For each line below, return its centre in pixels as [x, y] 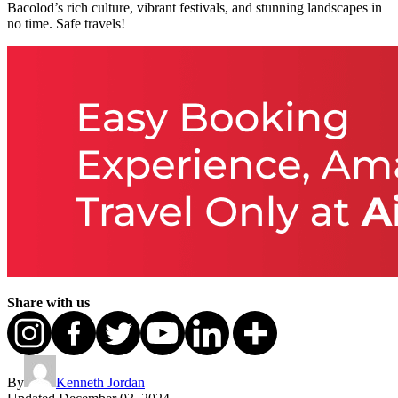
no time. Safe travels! [66, 24]
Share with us [48, 303]
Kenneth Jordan [100, 383]
